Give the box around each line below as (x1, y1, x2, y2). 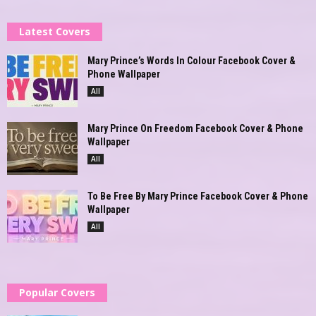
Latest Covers (19, 24, 90, 38)
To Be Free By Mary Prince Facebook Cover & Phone (87, 190, 308, 202)
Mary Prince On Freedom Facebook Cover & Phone (87, 122, 303, 134)
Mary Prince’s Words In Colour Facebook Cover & (87, 54, 296, 66)
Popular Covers (19, 285, 95, 299)
